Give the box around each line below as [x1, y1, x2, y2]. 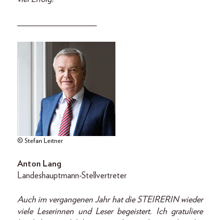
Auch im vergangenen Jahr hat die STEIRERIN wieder [17, 195, 203, 205]
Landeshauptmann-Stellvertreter [17, 171, 127, 181]
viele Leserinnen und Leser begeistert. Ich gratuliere [17, 207, 203, 217]
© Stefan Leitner [17, 137, 63, 145]
